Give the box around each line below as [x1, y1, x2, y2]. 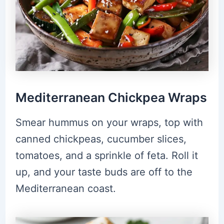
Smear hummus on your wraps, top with [15, 116, 203, 128]
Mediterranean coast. [15, 182, 116, 194]
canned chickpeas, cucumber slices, [15, 132, 186, 145]
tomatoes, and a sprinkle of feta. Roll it [15, 149, 198, 161]
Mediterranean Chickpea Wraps [15, 90, 207, 105]
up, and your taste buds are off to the [15, 165, 192, 178]
